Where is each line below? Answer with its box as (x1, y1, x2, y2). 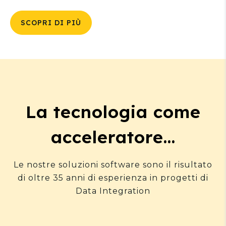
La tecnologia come (25, 101, 201, 123)
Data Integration (76, 186, 150, 196)
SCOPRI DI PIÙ (21, 18, 81, 28)
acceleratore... (50, 126, 176, 148)
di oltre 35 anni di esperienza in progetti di (18, 173, 208, 183)
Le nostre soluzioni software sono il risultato (14, 160, 212, 170)
